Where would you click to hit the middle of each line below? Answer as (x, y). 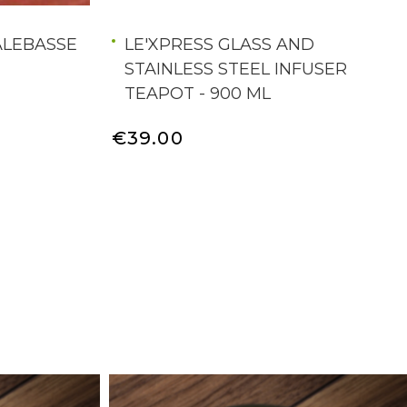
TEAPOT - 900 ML (197, 94)
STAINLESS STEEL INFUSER (235, 69)
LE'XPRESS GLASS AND (219, 45)
